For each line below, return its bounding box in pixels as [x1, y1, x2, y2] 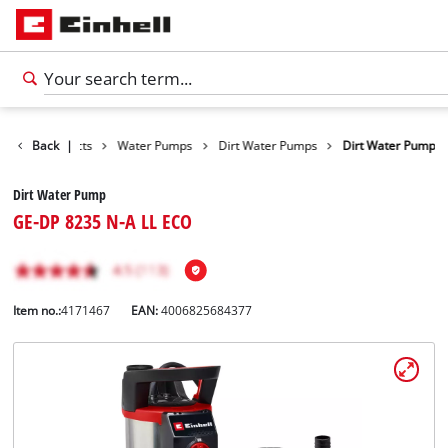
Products [43, 137, 93, 153]
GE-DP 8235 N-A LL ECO [13, 207, 193, 236]
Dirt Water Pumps [218, 137, 318, 153]
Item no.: [13, 303, 62, 319]
